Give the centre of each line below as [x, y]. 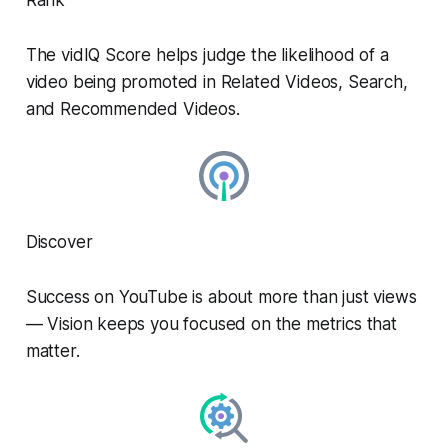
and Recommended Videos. [132, 108]
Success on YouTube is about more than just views [221, 296]
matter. [52, 350]
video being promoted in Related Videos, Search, [216, 81]
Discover [59, 241]
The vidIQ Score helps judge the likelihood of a [207, 54]
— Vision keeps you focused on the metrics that [211, 323]
